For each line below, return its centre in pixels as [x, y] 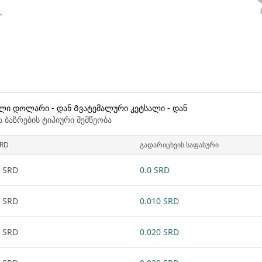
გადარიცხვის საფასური [179, 145]
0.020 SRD [159, 232]
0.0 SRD [155, 170]
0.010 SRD [159, 201]
